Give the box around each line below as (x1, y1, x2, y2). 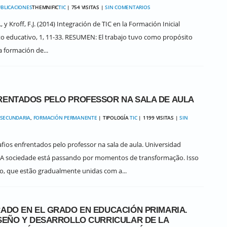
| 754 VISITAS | (65, 4, 105, 11)
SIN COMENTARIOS (105, 4, 150, 11)
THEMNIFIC (32, 4, 58, 11)
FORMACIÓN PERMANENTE (33, 114, 97, 121)
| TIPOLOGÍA (97, 114, 130, 121)
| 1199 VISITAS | (137, 114, 179, 121)
